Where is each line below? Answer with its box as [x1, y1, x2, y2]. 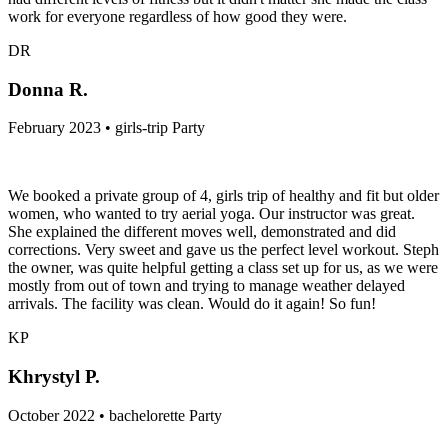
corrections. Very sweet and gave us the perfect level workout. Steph [8, 241, 439, 259]
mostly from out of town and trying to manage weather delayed [8, 277, 405, 295]
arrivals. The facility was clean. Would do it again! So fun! [8, 295, 376, 313]
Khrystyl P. [8, 366, 100, 388]
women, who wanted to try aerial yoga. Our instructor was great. [8, 205, 415, 223]
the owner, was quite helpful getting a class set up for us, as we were [8, 259, 438, 277]
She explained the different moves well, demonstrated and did [8, 223, 396, 241]
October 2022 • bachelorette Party [8, 406, 222, 424]
